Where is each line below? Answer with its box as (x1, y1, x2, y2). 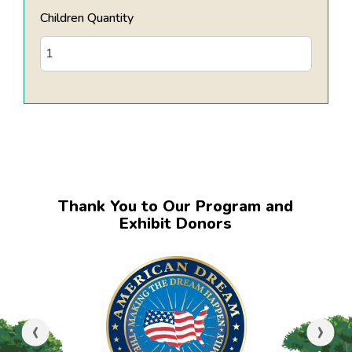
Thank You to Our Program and (58, 195, 294, 217)
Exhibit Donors (119, 212, 233, 234)
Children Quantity (40, 9, 134, 27)
